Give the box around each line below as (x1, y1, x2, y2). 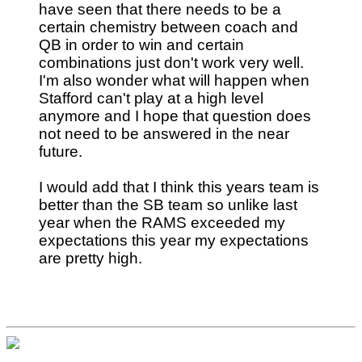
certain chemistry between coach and (39, 18, 298, 36)
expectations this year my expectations (39, 231, 309, 249)
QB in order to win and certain (39, 36, 244, 53)
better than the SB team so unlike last (39, 196, 297, 213)
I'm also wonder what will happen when (39, 71, 309, 89)
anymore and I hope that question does (39, 107, 311, 124)
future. (39, 142, 82, 160)
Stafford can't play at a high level (39, 89, 263, 107)
